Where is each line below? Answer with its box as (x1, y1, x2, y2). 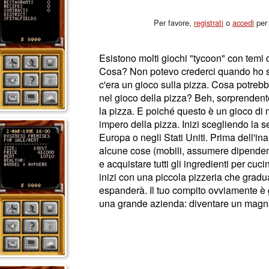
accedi (232, 17, 254, 28)
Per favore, (154, 17, 194, 28)
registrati (194, 17, 223, 28)
